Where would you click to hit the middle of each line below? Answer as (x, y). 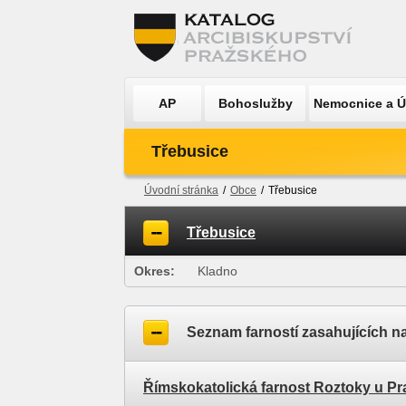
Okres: (155, 271)
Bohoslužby (255, 103)
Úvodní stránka (181, 190)
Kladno (217, 271)
